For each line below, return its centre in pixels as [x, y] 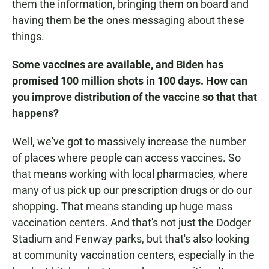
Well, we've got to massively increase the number [129, 142]
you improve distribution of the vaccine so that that [134, 97]
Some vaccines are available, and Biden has [118, 65]
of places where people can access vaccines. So [126, 158]
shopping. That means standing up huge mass [122, 207]
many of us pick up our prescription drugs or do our [132, 190]
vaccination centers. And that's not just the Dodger [131, 223]
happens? [35, 113]
